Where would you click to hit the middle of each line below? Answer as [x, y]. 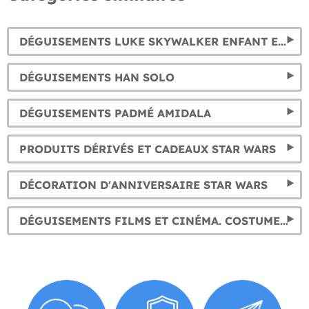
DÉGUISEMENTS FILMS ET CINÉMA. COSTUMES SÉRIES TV [284, 221]
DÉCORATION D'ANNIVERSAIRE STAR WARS [143, 185]
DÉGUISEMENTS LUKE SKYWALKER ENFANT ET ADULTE [282, 42]
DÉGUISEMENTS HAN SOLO [97, 78]
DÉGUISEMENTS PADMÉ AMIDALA [115, 113]
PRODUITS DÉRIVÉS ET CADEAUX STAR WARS [148, 149]
